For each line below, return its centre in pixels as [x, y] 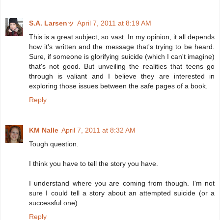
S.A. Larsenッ [52, 23]
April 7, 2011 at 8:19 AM [114, 23]
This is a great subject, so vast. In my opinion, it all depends [122, 37]
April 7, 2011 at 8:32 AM [98, 130]
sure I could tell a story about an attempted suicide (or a [122, 193]
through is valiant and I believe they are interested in [122, 76]
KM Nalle [44, 130]
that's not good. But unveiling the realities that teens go [122, 66]
